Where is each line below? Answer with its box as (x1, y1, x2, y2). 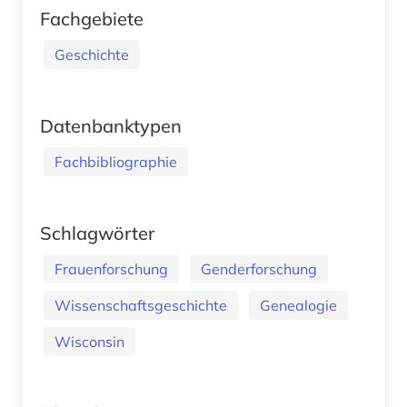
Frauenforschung (55, 259, 168, 278)
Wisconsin (55, 332, 124, 351)
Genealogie (260, 295, 337, 314)
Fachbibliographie (55, 152, 177, 171)
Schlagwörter (40, 221, 154, 244)
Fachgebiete (40, 6, 144, 30)
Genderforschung (201, 259, 317, 278)
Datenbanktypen (40, 114, 182, 137)
